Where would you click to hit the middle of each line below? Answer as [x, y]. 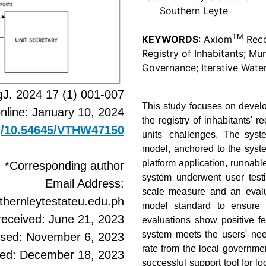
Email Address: [85, 183]
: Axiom [215, 39]
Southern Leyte [185, 11]
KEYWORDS [170, 39]
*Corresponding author [64, 165]
